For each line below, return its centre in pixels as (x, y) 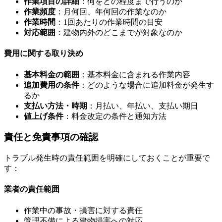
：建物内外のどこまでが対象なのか (119, 33)
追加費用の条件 (52, 85)
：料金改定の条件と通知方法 (115, 116)
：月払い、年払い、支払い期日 (143, 106)
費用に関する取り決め (44, 54)
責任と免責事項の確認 (51, 137)
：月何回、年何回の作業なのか (111, 12)
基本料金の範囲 (52, 74)
